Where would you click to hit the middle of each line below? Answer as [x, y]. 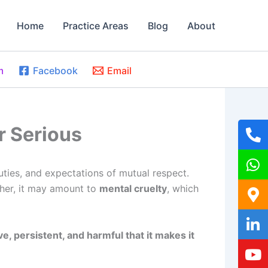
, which [183, 189]
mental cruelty [133, 189]
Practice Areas [96, 25]
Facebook [55, 70]
